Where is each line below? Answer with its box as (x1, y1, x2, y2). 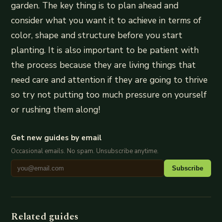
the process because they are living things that (11, 59, 196, 71)
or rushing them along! (11, 104, 101, 116)
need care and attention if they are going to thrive (11, 74, 208, 86)
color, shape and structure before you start (11, 29, 183, 42)
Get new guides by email (11, 133, 102, 143)
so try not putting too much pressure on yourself (11, 89, 207, 101)
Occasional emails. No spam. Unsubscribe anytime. (11, 147, 159, 156)
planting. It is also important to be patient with (11, 44, 199, 56)
